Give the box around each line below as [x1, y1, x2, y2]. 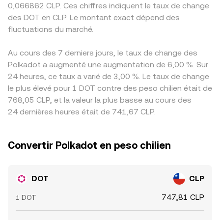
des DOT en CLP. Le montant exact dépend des [8, 13, 180, 22]
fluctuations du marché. [8, 25, 93, 34]
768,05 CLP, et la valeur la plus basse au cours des [8, 95, 192, 105]
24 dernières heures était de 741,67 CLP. [8, 107, 156, 116]
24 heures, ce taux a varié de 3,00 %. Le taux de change [8, 72, 209, 81]
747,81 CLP [162, 192, 204, 202]
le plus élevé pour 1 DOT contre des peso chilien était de [8, 83, 212, 93]
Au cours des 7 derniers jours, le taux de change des [8, 48, 197, 57]
